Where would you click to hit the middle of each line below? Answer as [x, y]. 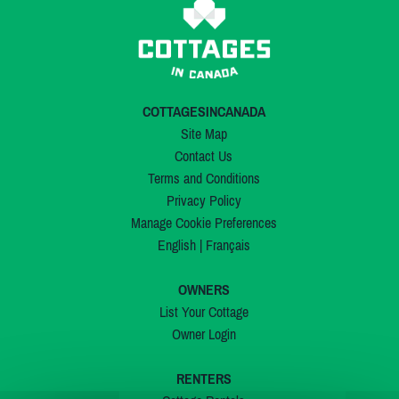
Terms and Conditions [204, 179]
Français [228, 245]
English [176, 245]
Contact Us [204, 156]
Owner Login [204, 334]
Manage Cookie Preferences [204, 223]
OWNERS [204, 290]
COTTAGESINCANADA [204, 112]
